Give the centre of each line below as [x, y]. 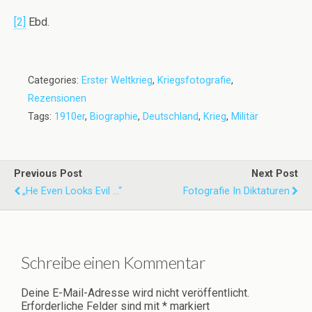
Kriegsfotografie [194, 81]
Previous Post [48, 174]
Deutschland [171, 117]
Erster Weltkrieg [117, 81]
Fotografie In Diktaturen [236, 192]
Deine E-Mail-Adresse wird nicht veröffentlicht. [135, 293]
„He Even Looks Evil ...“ [72, 192]
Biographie [114, 117]
